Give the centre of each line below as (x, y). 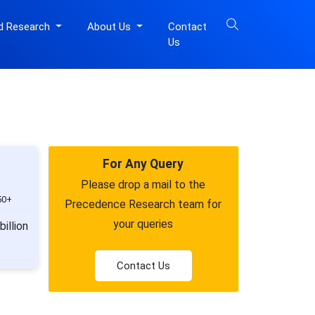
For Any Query (143, 164)
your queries (143, 224)
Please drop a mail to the (143, 185)
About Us (110, 27)
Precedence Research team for (143, 204)
